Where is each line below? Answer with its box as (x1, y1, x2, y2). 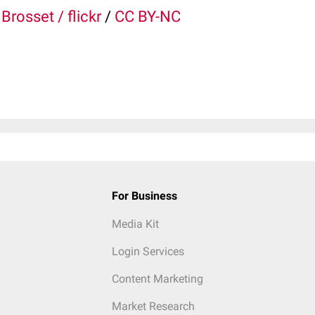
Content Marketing (111, 272, 203, 285)
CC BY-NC (115, 8, 181, 25)
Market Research (111, 300, 195, 313)
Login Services (111, 245, 184, 258)
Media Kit (111, 217, 159, 231)
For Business (111, 189, 177, 202)
